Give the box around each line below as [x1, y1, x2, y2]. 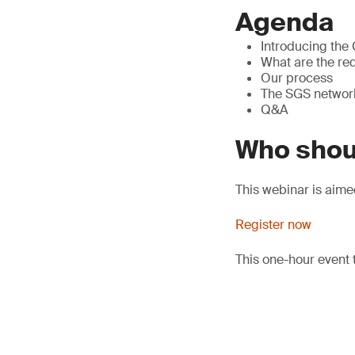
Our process [261, 70, 333, 86]
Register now [235, 216, 311, 233]
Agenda [235, 6, 334, 39]
